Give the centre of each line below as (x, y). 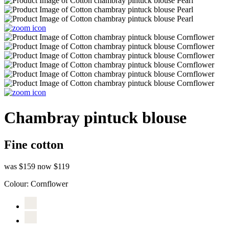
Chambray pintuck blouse (95, 117)
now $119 (53, 166)
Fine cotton (34, 145)
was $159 (21, 166)
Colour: (17, 184)
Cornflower (49, 184)
